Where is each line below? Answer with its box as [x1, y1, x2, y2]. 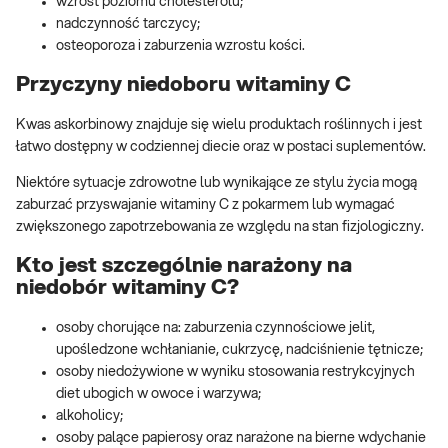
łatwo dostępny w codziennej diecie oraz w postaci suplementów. [16, 139, 426, 154]
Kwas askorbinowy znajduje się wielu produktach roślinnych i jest [16, 117, 422, 132]
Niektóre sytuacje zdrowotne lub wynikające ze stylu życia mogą [16, 175, 417, 190]
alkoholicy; [56, 408, 123, 423]
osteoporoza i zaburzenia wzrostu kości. [56, 38, 305, 53]
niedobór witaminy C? [16, 277, 239, 299]
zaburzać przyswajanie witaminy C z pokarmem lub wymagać [16, 197, 395, 212]
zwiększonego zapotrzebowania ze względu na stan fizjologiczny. [16, 219, 424, 234]
